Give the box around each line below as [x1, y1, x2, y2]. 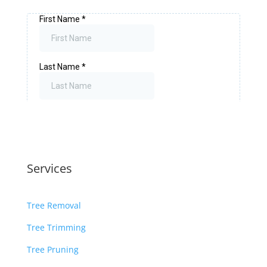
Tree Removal [26, 200, 81, 211]
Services [26, 160, 72, 176]
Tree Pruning [26, 244, 79, 255]
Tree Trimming [26, 222, 86, 233]
